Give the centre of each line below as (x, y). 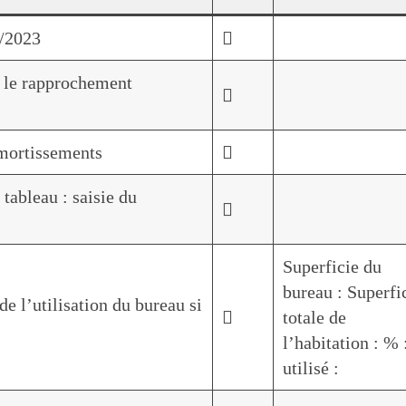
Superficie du (332, 267)
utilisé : (311, 368)
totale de (314, 318)
